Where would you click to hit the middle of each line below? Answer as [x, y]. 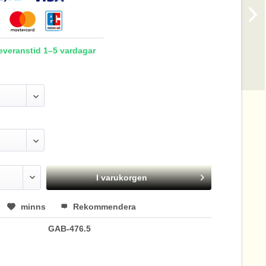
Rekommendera [104, 207]
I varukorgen [122, 178]
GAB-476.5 [70, 229]
